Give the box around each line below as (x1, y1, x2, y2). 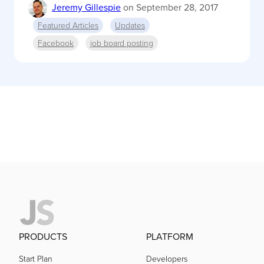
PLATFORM (146, 230, 193, 243)
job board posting (90, 37, 153, 49)
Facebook (38, 37, 74, 49)
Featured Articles (38, 19, 98, 31)
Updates (115, 19, 145, 31)
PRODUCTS (19, 230, 67, 243)
